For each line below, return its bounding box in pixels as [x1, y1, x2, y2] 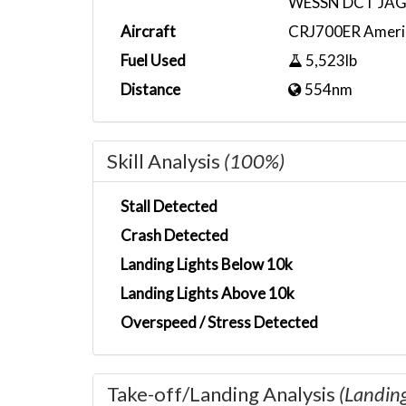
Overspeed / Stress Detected [121, 313, 318, 332]
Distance [121, 80, 180, 99]
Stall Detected [121, 197, 217, 216]
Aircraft [121, 22, 176, 41]
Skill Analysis [107, 149, 224, 173]
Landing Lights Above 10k [121, 284, 295, 303]
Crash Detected [121, 226, 228, 245]
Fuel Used [121, 51, 186, 70]
